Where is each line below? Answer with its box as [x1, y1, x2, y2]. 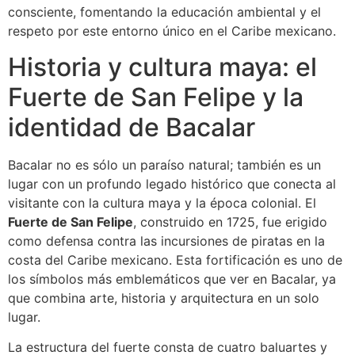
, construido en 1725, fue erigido [133, 213, 327, 230]
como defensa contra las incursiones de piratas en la [8, 232, 325, 249]
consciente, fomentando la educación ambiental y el [8, 4, 321, 21]
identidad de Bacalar [8, 111, 255, 143]
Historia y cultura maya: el [8, 51, 317, 82]
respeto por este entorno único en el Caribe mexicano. [8, 23, 336, 40]
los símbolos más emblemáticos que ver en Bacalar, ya [8, 270, 336, 287]
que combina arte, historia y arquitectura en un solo [8, 289, 319, 306]
